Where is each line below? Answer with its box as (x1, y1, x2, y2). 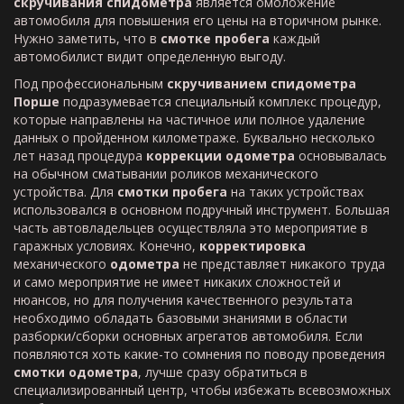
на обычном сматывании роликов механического (14, 165, 318, 182)
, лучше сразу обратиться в (138, 363, 308, 381)
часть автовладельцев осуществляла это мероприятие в (14, 219, 368, 236)
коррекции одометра (146, 147, 295, 164)
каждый (270, 30, 320, 47)
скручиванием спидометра (167, 75, 356, 92)
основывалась (295, 147, 387, 164)
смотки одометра (14, 363, 138, 381)
